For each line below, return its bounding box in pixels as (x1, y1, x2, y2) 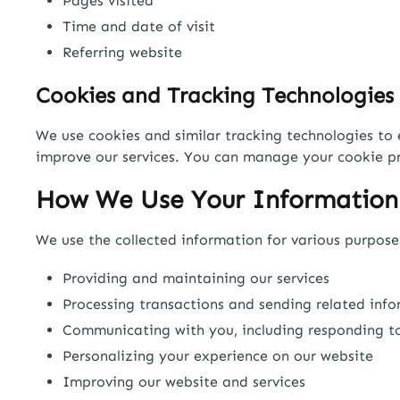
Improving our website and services (62, 373, 305, 391)
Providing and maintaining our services (62, 270, 329, 287)
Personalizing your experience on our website (62, 347, 373, 365)
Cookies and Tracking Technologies (36, 81, 394, 108)
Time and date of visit (62, 17, 215, 35)
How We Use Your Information (36, 185, 398, 215)
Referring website (62, 43, 182, 61)
